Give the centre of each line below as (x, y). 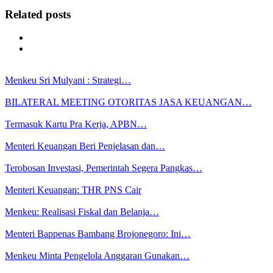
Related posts (38, 14)
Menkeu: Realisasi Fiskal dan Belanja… (82, 212)
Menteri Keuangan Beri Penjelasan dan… (85, 146)
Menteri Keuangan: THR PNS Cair (73, 190)
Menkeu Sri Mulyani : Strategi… (68, 80)
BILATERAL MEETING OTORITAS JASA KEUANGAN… (128, 102)
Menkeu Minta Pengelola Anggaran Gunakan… (97, 256)
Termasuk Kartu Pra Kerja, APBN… (76, 124)
